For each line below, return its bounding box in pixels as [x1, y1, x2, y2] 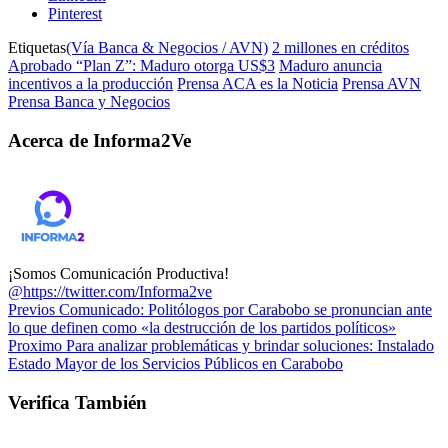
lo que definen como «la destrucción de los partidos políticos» [8, 318, 396, 336]
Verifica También [8, 391, 147, 413]
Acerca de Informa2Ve [8, 130, 191, 152]
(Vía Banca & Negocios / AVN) [66, 39, 268, 57]
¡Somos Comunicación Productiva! [8, 264, 229, 282]
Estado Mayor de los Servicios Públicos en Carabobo [8, 354, 343, 372]
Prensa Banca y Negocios [8, 93, 170, 111]
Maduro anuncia [279, 57, 382, 75]
